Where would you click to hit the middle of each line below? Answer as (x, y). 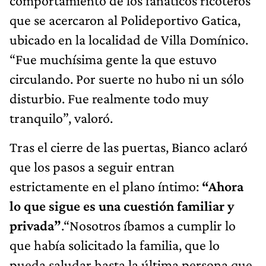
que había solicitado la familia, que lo (115, 245)
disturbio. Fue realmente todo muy (109, 99)
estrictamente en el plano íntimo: (104, 186)
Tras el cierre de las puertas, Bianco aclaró (129, 147)
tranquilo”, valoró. (61, 118)
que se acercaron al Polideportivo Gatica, (125, 20)
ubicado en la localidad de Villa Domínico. (129, 40)
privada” (35, 226)
